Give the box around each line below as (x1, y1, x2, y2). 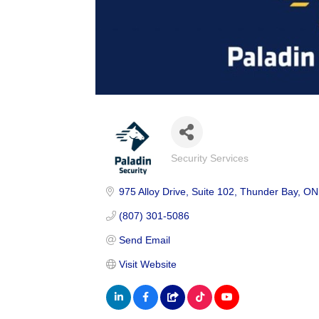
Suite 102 (191, 185, 234, 197)
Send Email (118, 234, 170, 246)
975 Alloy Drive (118, 185, 186, 197)
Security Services (170, 152, 249, 164)
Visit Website (118, 258, 177, 270)
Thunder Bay (239, 185, 298, 197)
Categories (169, 159, 226, 172)
